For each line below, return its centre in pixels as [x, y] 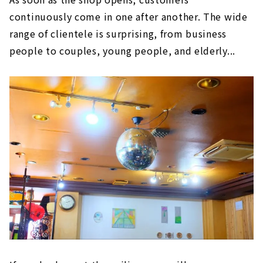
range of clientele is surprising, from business [118, 34]
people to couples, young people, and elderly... [122, 51]
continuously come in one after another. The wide [129, 17]
